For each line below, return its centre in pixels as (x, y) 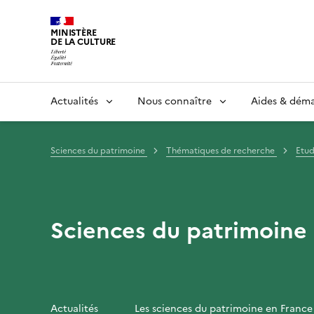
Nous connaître (175, 101)
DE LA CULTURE (83, 42)
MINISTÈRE (74, 33)
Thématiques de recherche (221, 150)
